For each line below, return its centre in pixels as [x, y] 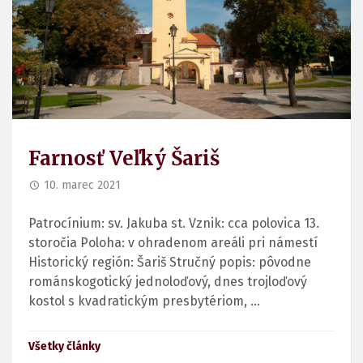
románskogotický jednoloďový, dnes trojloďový [168, 281]
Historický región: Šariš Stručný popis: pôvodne [170, 262]
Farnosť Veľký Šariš [124, 158]
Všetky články [64, 346]
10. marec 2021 [82, 185]
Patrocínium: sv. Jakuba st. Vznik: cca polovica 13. [174, 223]
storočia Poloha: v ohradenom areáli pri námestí [173, 242]
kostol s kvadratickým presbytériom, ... [144, 301]
